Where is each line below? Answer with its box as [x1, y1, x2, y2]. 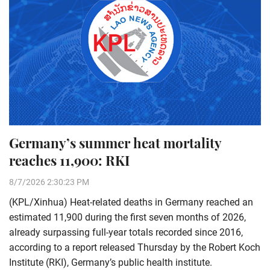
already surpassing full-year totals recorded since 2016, [9, 226, 243, 238]
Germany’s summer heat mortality [9, 133, 221, 152]
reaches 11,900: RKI [9, 151, 130, 169]
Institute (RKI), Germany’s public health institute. [9, 256, 212, 268]
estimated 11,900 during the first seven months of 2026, [9, 211, 246, 223]
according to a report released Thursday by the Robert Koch [9, 241, 260, 253]
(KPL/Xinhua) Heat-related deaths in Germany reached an [9, 196, 253, 208]
